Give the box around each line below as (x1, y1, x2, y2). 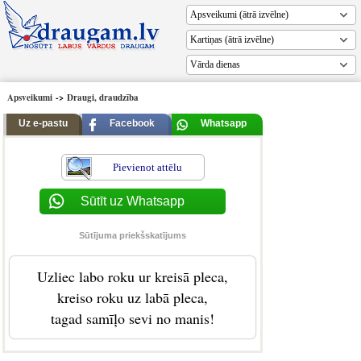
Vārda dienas (190, 59, 241, 70)
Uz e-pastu (18, 118, 68, 129)
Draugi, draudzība (67, 91, 139, 104)
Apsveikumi (7, 91, 52, 104)
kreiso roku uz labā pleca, (57, 288, 208, 307)
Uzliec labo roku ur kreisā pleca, (37, 267, 228, 286)
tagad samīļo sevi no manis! (51, 309, 214, 328)
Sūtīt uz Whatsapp (80, 194, 185, 208)
